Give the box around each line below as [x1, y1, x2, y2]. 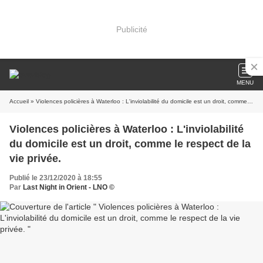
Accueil [9, 98, 29, 104]
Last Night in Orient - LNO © [23, 183, 114, 191]
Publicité [116, 24, 147, 34]
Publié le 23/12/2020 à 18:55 [9, 174, 102, 182]
